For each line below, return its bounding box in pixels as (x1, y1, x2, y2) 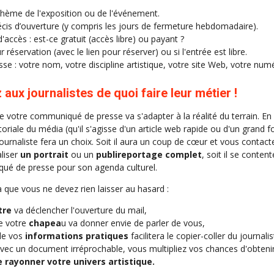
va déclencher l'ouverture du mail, (12, 204, 147, 217)
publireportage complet (96, 149, 202, 161)
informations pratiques (23, 230, 128, 242)
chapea (29, 217, 61, 229)
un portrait (20, 149, 68, 161)
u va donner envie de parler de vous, (61, 217, 205, 229)
